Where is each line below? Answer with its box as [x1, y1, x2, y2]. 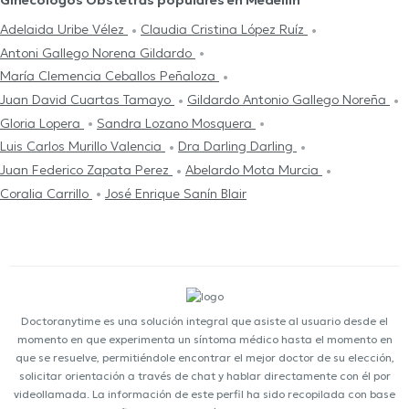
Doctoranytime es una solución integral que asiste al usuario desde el [21, 314, 388, 329]
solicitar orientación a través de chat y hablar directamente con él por [18, 369, 391, 383]
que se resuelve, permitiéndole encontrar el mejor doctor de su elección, [15, 351, 394, 365]
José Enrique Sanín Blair [105, 184, 246, 202]
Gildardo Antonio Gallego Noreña [187, 91, 390, 109]
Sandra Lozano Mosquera [145, 114, 256, 131]
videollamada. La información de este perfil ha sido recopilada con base [14, 387, 395, 402]
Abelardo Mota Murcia [185, 162, 322, 179]
